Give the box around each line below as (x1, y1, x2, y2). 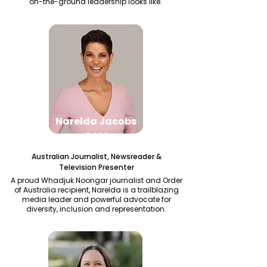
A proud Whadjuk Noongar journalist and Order (10, 175, 182, 185)
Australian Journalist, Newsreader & (32, 151, 162, 162)
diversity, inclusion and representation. (26, 204, 166, 214)
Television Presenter (59, 162, 134, 172)
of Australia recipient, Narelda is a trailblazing (14, 185, 179, 195)
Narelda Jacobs (55, 114, 136, 128)
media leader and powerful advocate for (21, 194, 171, 204)
